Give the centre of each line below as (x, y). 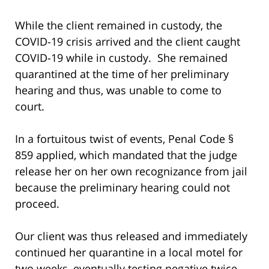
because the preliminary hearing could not (122, 187)
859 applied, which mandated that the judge (126, 155)
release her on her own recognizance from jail (131, 171)
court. (31, 106)
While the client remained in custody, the (119, 25)
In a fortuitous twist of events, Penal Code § (124, 138)
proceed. (37, 203)
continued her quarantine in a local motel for (129, 252)
